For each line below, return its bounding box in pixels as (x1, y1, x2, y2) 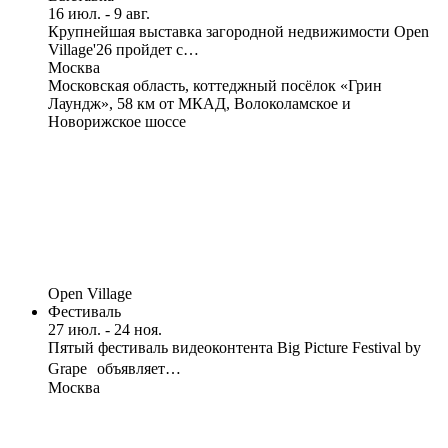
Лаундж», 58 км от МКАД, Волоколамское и (48, 95, 351, 113)
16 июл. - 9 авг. (48, 5, 150, 23)
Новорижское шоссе (48, 113, 186, 131)
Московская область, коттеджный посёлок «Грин (48, 77, 382, 95)
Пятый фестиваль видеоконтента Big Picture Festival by (48, 339, 421, 357)
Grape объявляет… (48, 360, 181, 378)
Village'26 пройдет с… (48, 41, 199, 59)
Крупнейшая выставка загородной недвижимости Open (48, 23, 429, 41)
